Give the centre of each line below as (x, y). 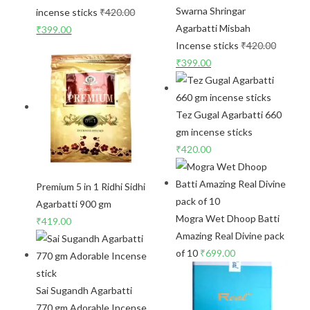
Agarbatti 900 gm (74, 203)
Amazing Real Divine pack (230, 236)
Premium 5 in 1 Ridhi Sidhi (91, 186)
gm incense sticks (214, 132)
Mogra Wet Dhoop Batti (228, 219)
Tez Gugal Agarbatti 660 (229, 115)
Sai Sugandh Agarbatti (84, 290)
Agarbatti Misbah (213, 28)
